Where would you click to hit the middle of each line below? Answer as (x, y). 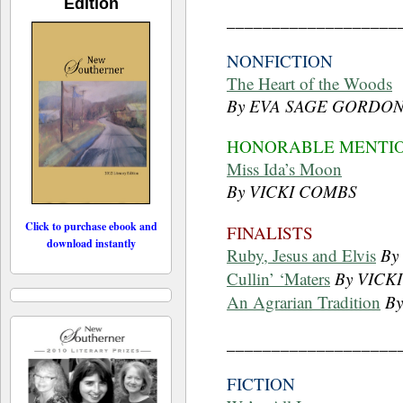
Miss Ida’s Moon (284, 169)
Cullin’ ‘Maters (278, 278)
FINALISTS (270, 232)
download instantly (91, 243)
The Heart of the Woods (309, 84)
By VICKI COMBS (292, 192)
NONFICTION (280, 61)
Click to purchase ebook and (91, 226)
